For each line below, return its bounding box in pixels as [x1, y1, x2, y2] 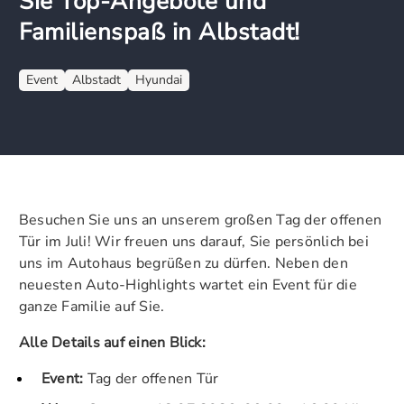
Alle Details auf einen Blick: [19, 332, 206, 353]
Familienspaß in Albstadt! [19, 15, 300, 48]
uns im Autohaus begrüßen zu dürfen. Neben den [19, 252, 348, 273]
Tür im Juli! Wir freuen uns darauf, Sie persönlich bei [19, 231, 369, 252]
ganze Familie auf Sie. [19, 296, 165, 317]
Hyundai [135, 70, 182, 88]
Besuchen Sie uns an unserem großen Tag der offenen [19, 209, 381, 230]
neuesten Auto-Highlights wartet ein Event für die [19, 274, 357, 295]
